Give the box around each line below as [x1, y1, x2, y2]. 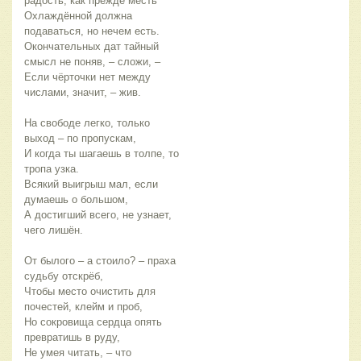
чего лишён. [24, 224, 83, 237]
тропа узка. [24, 163, 79, 176]
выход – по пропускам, [24, 132, 136, 145]
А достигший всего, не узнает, [24, 209, 172, 222]
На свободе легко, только [24, 117, 150, 130]
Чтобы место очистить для [24, 285, 156, 298]
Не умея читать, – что [24, 346, 131, 359]
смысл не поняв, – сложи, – [24, 56, 160, 68]
